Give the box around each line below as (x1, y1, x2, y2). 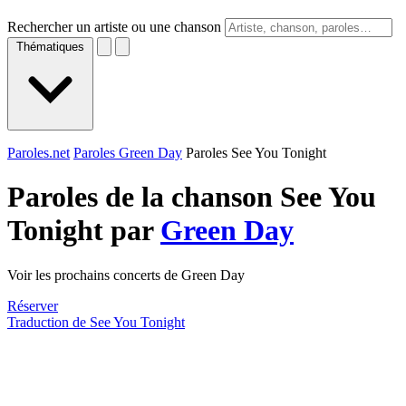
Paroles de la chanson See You (7, 180, 376, 214)
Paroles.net (7, 145, 70, 160)
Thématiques (16, 40, 84, 53)
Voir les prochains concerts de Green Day (7, 266, 245, 283)
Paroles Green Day (73, 145, 182, 160)
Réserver (7, 297, 58, 314)
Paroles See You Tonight (186, 145, 326, 160)
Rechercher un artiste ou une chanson (7, 19, 221, 34)
